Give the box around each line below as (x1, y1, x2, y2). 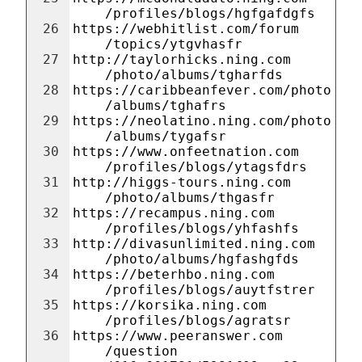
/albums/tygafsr (105, 128, 226, 144)
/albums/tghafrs (105, 98, 226, 113)
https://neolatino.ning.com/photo (73, 113, 331, 128)
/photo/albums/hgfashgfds (105, 251, 299, 267)
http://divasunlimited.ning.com (73, 236, 315, 251)
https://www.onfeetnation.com (73, 144, 299, 159)
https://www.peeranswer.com (73, 328, 283, 343)
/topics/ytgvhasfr (105, 36, 242, 52)
